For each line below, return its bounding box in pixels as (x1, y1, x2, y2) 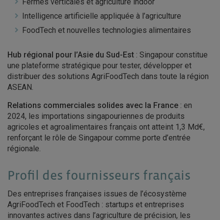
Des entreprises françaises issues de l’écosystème (7, 189, 187, 198)
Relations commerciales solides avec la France (7, 101, 178, 110)
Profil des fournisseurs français (7, 167, 191, 183)
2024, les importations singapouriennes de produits (7, 111, 185, 121)
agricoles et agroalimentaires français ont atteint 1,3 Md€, (7, 122, 205, 132)
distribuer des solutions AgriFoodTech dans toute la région (7, 72, 209, 81)
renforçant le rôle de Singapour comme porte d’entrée (7, 133, 191, 142)
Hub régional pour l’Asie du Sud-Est (7, 50, 134, 59)
